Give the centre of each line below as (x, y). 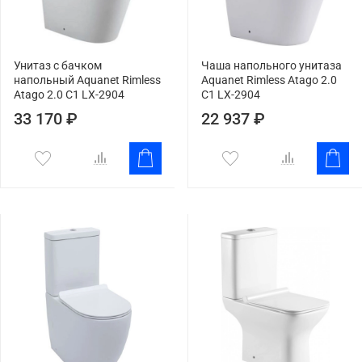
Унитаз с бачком (58, 65)
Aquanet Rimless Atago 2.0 (269, 80)
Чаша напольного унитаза (271, 65)
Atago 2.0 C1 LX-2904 (69, 95)
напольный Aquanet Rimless (87, 80)
